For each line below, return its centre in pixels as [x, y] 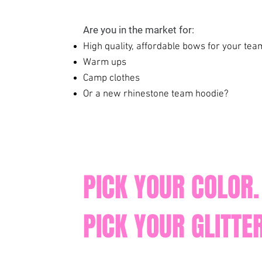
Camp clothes [112, 78]
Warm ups [105, 63]
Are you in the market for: [139, 30]
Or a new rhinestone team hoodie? [157, 94]
